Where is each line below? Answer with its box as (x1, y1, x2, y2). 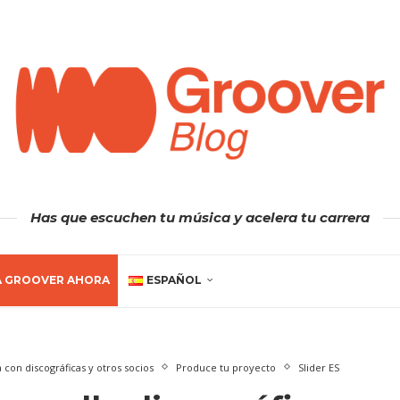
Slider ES (297, 360, 339, 374)
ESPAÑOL (146, 272, 202, 287)
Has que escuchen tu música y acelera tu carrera (30, 208, 370, 226)
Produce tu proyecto (175, 360, 276, 374)
